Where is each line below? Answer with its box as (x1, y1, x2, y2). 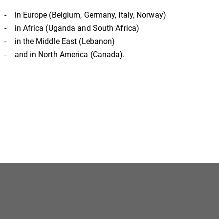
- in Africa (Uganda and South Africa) (4, 23, 139, 33)
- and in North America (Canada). (4, 49, 125, 59)
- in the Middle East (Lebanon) (4, 36, 115, 46)
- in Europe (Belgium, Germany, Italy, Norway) (4, 10, 166, 20)
